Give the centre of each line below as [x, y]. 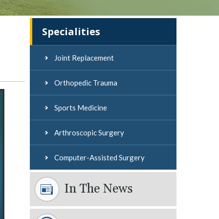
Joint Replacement [84, 58]
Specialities [71, 32]
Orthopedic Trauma [86, 83]
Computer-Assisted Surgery [99, 157]
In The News [99, 189]
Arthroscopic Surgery [89, 132]
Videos [89, 5]
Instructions [36, 5]
